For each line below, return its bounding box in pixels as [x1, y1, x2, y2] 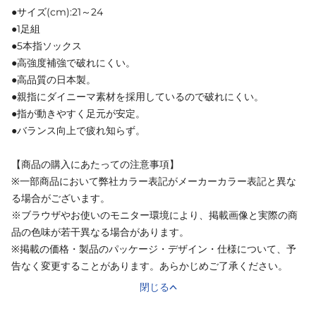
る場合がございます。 [11, 192, 110, 205]
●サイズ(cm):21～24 [11, 6, 103, 19]
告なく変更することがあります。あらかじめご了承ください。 [11, 260, 288, 273]
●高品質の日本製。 [11, 73, 96, 87]
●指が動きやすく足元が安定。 [11, 107, 145, 121]
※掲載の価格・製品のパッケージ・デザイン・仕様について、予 [11, 243, 296, 256]
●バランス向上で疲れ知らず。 [11, 124, 145, 138]
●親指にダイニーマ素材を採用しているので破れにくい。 [11, 90, 264, 104]
